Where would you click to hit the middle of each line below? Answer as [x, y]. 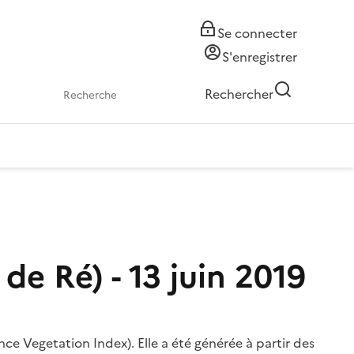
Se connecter [257, 33]
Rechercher [239, 94]
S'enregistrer [260, 57]
